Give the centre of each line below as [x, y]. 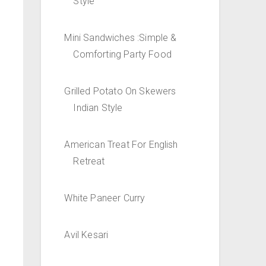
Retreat [89, 161]
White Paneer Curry [105, 198]
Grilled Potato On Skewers [120, 91]
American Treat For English [121, 145]
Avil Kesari [86, 235]
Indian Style [98, 108]
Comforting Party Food [122, 55]
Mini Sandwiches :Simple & [121, 38]
